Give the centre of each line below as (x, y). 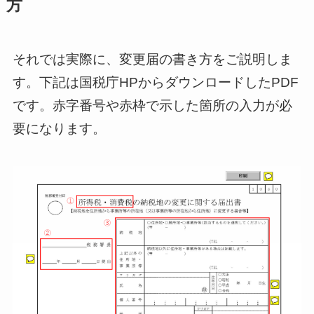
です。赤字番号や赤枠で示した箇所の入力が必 (152, 105)
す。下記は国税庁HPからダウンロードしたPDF (155, 82)
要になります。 (59, 128)
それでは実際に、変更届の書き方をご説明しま (152, 59)
